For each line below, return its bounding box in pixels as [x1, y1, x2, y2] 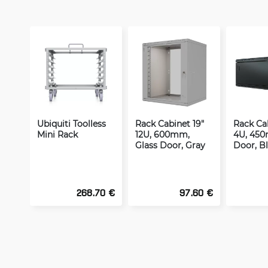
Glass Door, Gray [135, 139, 205, 151]
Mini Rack [37, 129, 78, 140]
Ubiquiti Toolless [37, 118, 106, 129]
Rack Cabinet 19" [135, 118, 204, 129]
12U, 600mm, [135, 129, 190, 140]
